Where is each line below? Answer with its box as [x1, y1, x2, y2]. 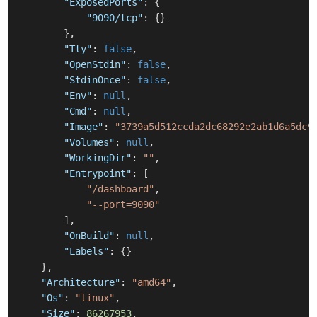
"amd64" [132, 277, 171, 289]
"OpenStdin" [64, 59, 126, 71]
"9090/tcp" [86, 12, 143, 24]
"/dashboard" [86, 183, 154, 195]
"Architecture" [41, 277, 120, 289]
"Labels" [64, 246, 109, 258]
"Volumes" [64, 137, 115, 149]
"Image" [64, 121, 103, 133]
